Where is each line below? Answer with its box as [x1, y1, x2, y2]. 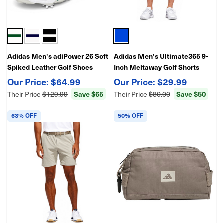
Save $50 [176, 89, 206, 99]
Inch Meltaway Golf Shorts [114, 62, 199, 72]
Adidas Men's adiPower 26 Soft [7, 51, 108, 61]
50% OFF [118, 111, 143, 119]
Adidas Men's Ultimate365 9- [114, 51, 208, 61]
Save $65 [74, 89, 103, 99]
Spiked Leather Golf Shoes [7, 62, 93, 72]
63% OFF [11, 111, 37, 119]
